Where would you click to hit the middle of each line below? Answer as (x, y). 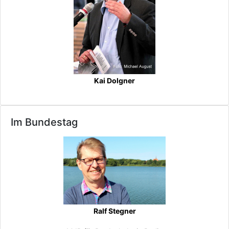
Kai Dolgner (114, 81)
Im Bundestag (44, 122)
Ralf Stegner (114, 211)
